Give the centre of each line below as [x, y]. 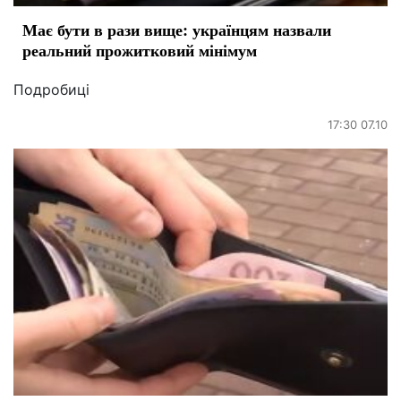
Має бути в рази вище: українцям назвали [177, 29]
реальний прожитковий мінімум [140, 50]
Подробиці [51, 89]
